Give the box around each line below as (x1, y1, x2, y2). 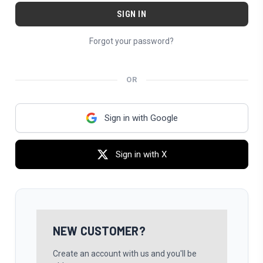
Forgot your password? (89, 36, 174, 46)
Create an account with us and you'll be (52, 249, 197, 259)
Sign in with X (115, 149, 167, 160)
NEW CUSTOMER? (52, 224, 146, 238)
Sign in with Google (104, 113, 178, 124)
